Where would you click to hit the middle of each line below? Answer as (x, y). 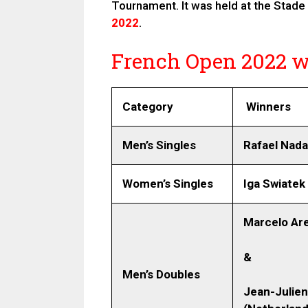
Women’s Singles (168, 184)
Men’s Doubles (161, 275)
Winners (267, 107)
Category (148, 107)
